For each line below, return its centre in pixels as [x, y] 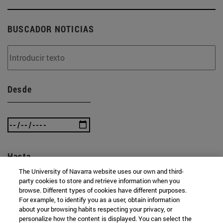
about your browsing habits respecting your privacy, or [96, 209]
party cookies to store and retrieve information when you [100, 181]
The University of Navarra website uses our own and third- [102, 171]
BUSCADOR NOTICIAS [51, 29]
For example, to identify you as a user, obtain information [100, 200]
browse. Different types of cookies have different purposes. [103, 190]
